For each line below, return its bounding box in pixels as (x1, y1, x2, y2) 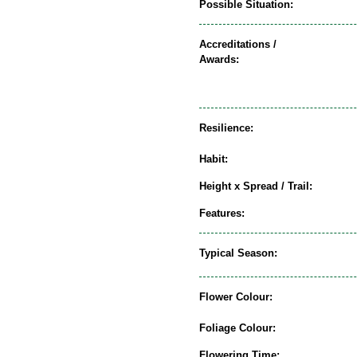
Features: (199, 206, 245, 219)
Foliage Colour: (199, 321, 276, 334)
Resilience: (199, 121, 253, 134)
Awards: (199, 53, 239, 65)
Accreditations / (199, 37, 277, 50)
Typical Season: (199, 246, 277, 259)
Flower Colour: (199, 290, 273, 303)
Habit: (199, 152, 228, 165)
